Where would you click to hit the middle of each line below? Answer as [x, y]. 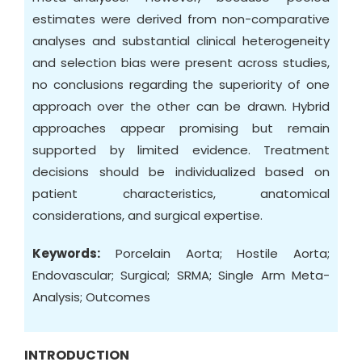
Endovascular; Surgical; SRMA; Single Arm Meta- [181, 275]
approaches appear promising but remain [181, 128]
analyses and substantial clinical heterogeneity [181, 41]
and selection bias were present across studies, [181, 63]
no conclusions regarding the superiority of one [181, 84]
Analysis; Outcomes [91, 297]
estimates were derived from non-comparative [181, 19]
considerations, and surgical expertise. [147, 215]
